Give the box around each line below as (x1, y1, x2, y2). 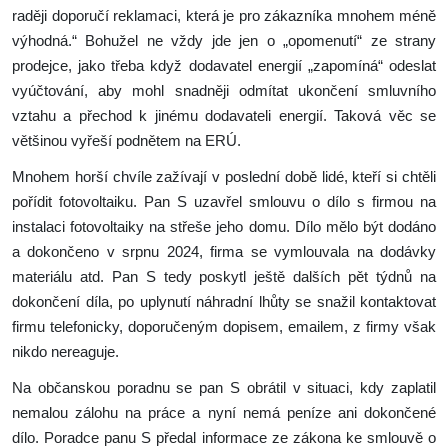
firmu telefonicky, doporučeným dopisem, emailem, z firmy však (12, 319, 436, 335)
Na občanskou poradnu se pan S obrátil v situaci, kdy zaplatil (12, 380, 436, 396)
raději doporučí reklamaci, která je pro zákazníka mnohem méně (12, 8, 436, 24)
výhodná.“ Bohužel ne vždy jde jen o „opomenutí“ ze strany (12, 33, 436, 49)
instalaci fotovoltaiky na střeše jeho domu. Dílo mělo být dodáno (12, 219, 436, 235)
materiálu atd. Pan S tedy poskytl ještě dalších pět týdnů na (12, 269, 436, 285)
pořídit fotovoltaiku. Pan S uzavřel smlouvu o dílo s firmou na (12, 194, 436, 210)
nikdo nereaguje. (12, 344, 119, 360)
